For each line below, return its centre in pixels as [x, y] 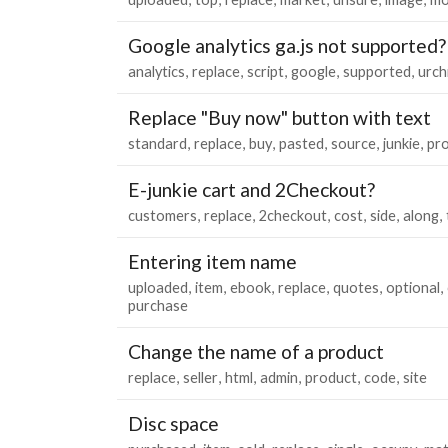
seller [200, 377]
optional [413, 287]
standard [157, 143]
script [265, 71]
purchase [158, 305]
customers [162, 215]
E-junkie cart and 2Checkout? [251, 189]
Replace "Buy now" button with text [279, 117]
